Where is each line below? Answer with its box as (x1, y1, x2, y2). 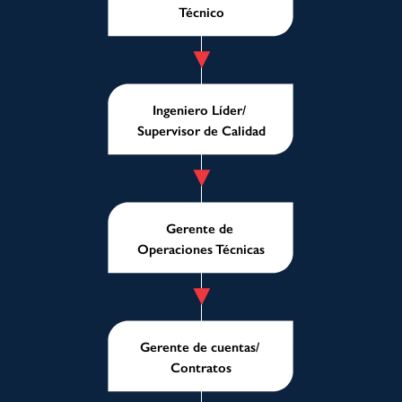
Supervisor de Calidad (136, 122, 266, 139)
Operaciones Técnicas (137, 240, 266, 258)
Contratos (170, 359, 232, 376)
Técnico (178, 4, 224, 21)
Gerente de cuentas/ (139, 339, 260, 356)
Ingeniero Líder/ (153, 102, 248, 119)
